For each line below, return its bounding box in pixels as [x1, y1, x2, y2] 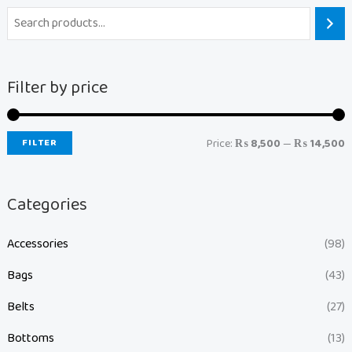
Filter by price [6, 73, 108, 102]
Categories [6, 190, 87, 219]
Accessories [6, 233, 68, 254]
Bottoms [6, 328, 54, 348]
